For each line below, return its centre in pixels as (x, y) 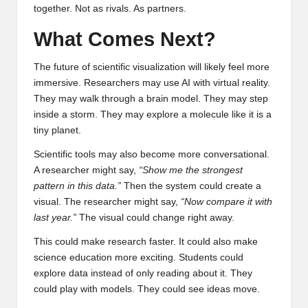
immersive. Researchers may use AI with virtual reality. (152, 82)
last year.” (55, 217)
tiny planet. (57, 130)
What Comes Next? (125, 39)
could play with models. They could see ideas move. (147, 289)
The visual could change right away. (155, 217)
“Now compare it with (227, 201)
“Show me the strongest (191, 170)
